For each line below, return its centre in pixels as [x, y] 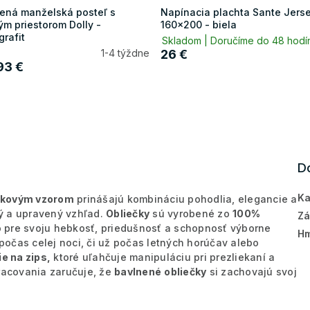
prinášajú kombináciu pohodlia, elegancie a [185, 199]
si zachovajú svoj [252, 271]
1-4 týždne [125, 53]
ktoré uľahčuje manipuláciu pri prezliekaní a [163, 257]
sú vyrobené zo [191, 213]
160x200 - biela [199, 24]
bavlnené [138, 271]
